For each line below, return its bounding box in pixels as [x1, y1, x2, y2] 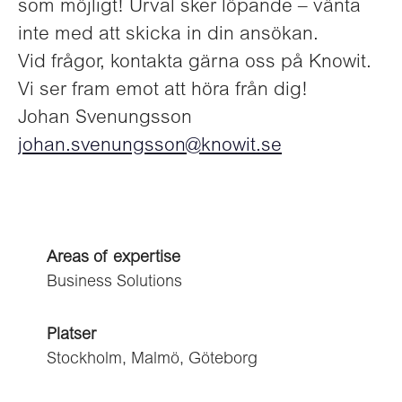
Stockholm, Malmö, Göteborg [47, 352, 258, 368]
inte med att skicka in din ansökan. [18, 26, 319, 45]
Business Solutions [47, 275, 182, 291]
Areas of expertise [47, 250, 180, 267]
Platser [47, 328, 96, 344]
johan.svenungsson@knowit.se [18, 137, 282, 156]
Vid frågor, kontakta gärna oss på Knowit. [18, 54, 371, 73]
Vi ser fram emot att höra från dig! [18, 82, 308, 100]
